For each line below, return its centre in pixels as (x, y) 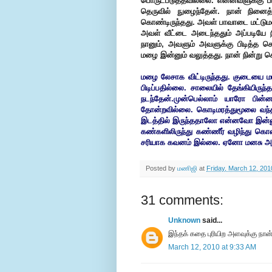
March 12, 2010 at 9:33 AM (212, 247)
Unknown (184, 221)
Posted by (161, 168)
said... (211, 221)
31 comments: (182, 200)
